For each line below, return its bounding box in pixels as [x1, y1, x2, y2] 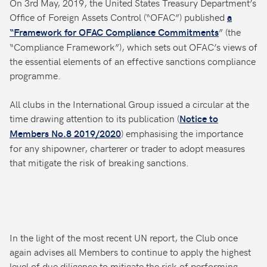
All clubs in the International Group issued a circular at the [10, 97, 249, 110]
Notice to [179, 112, 218, 125]
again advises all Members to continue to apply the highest [10, 245, 251, 258]
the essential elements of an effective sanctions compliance [10, 54, 256, 67]
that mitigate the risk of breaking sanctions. [10, 156, 194, 169]
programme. [10, 69, 61, 82]
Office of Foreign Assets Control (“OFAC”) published [10, 10, 227, 23]
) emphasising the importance [121, 126, 243, 139]
